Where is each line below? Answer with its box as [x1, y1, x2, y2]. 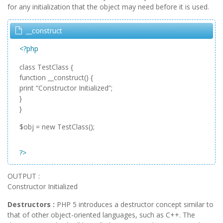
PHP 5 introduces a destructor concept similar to [57, 200, 214, 209]
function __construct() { [19, 73, 93, 82]
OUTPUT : [7, 171, 40, 181]
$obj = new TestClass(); [19, 122, 95, 131]
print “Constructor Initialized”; [19, 83, 112, 93]
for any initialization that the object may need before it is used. [7, 2, 209, 11]
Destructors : [7, 200, 57, 209]
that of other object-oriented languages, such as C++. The [7, 210, 195, 220]
